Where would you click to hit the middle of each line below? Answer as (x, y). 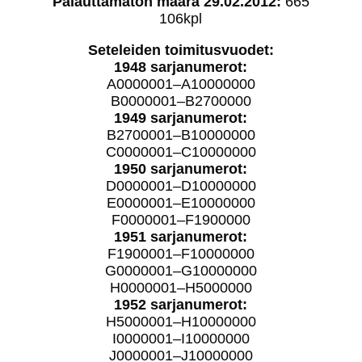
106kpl (181, 18)
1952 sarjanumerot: (181, 304)
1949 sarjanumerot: (181, 118)
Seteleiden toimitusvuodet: (181, 50)
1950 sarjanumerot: (181, 168)
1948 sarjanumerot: (181, 67)
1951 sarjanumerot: (181, 236)
